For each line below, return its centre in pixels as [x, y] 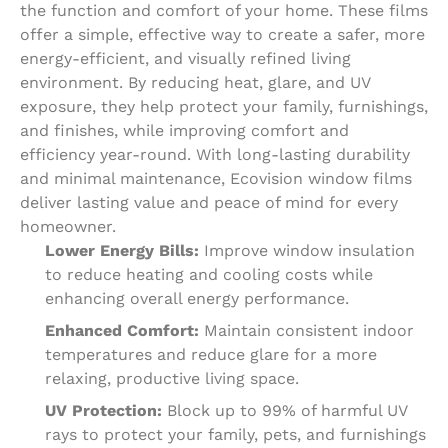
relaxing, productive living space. [172, 378]
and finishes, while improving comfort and [184, 130]
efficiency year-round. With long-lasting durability [215, 154]
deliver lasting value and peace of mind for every [209, 202]
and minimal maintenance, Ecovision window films [216, 178]
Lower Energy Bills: [122, 250]
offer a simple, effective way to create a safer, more [222, 34]
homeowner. [68, 226]
